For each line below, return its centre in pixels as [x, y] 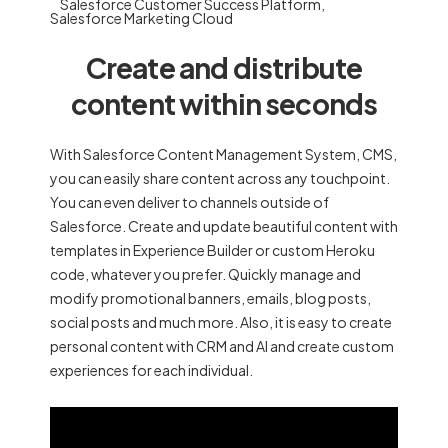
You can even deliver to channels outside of [189, 202]
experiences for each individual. [151, 370]
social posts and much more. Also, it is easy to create [221, 322]
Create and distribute [224, 67]
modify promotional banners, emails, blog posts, [210, 298]
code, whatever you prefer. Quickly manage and [205, 274]
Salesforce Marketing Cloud [141, 18]
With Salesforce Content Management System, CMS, [223, 154]
